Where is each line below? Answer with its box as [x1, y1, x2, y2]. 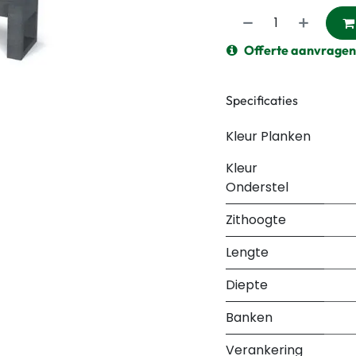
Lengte [226, 243, 269, 261]
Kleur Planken [226, 127, 311, 145]
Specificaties [226, 91, 298, 108]
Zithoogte [226, 211, 286, 229]
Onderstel [226, 178, 288, 196]
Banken [226, 308, 273, 327]
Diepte [226, 276, 268, 294]
